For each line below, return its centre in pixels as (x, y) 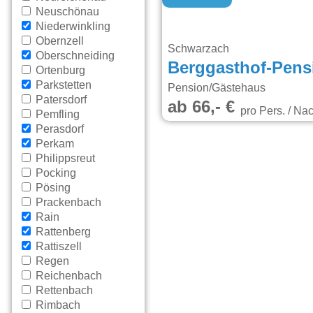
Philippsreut (64, 159)
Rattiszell (58, 247)
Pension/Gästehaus (217, 88)
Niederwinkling (72, 27)
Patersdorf (60, 100)
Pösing (52, 188)
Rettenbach (63, 291)
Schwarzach (200, 49)
